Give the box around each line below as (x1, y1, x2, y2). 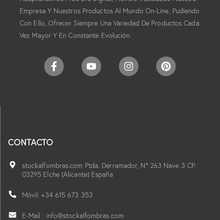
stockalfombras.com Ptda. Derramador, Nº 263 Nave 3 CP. (22, 161, 196, 170)
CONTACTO (8, 135, 54, 148)
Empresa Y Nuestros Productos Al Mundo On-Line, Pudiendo (20, 6, 200, 15)
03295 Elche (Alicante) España (22, 169, 113, 179)
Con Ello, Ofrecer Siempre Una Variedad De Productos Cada (20, 18, 199, 27)
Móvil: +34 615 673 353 (22, 190, 93, 199)
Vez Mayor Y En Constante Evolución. (20, 30, 132, 40)
